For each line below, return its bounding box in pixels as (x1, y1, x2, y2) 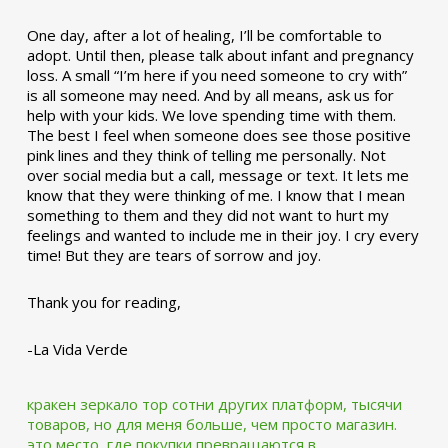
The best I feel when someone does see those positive (26, 125, 411, 145)
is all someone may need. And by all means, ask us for (26, 85, 394, 105)
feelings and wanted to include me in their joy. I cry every (26, 225, 419, 245)
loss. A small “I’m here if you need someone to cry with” (26, 65, 407, 85)
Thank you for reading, (26, 292, 181, 312)
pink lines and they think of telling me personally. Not (26, 145, 386, 165)
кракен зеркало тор (26, 394, 168, 414)
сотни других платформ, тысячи (171, 394, 402, 414)
